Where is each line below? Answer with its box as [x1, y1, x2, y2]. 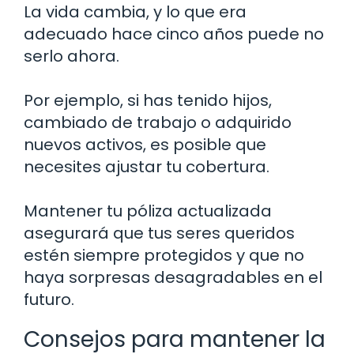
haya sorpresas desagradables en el [24, 265, 322, 288]
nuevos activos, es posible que [24, 133, 266, 156]
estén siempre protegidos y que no [24, 243, 304, 266]
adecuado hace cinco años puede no [24, 22, 324, 45]
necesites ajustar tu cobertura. [24, 155, 269, 178]
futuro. [24, 288, 74, 311]
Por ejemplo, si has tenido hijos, [24, 88, 272, 111]
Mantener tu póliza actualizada [24, 199, 272, 222]
